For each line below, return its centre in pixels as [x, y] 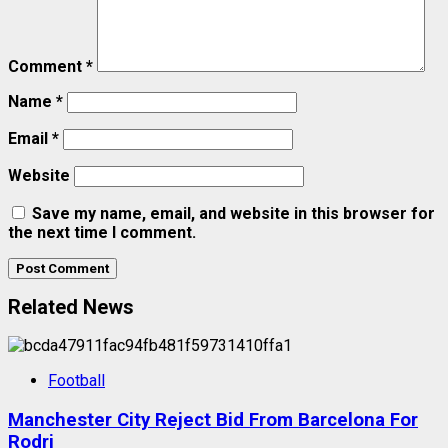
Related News [71, 307]
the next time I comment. [102, 232]
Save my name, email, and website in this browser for [233, 213]
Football [76, 380]
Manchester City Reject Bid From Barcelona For [213, 419]
